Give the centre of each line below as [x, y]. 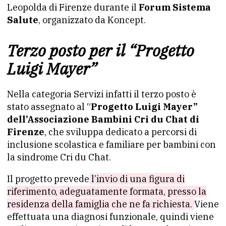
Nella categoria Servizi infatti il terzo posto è [102, 94]
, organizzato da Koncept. [92, 20]
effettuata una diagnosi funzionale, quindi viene [110, 217]
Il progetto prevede [48, 179]
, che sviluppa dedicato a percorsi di [121, 132]
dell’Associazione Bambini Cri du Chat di [103, 119]
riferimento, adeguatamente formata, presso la [107, 191]
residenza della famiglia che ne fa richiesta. [101, 204]
